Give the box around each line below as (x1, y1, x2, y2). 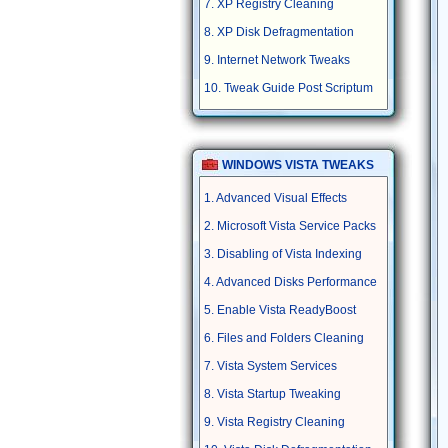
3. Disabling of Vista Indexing (203, 247, 362, 261)
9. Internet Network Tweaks (203, 53, 350, 67)
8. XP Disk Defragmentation (203, 25, 354, 39)
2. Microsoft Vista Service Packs (203, 219, 376, 233)
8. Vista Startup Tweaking (203, 387, 341, 401)
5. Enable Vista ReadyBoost (203, 303, 356, 317)
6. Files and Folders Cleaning (203, 331, 364, 345)
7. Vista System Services (203, 359, 337, 373)
